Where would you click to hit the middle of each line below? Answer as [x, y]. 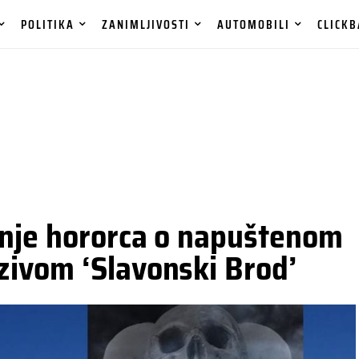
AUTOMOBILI [254, 24]
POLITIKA [48, 24]
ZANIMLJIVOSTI [146, 24]
